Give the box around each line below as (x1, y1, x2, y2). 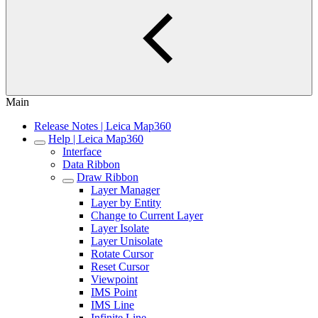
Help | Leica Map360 (48, 133, 143, 145)
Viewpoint (91, 273, 138, 285)
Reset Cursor (91, 261, 149, 273)
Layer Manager (91, 184, 160, 196)
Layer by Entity (91, 197, 161, 209)
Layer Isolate (91, 222, 149, 234)
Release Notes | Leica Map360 (34, 120, 171, 132)
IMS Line (91, 299, 134, 311)
